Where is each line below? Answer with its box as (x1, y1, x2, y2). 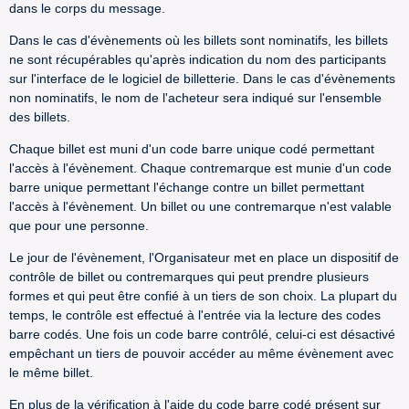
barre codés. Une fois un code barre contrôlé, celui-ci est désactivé (9, 327, 395, 341)
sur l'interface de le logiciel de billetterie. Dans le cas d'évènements (9, 71, 395, 86)
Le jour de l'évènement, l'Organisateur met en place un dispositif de (9, 250, 399, 265)
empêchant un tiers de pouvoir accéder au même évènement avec (9, 346, 393, 361)
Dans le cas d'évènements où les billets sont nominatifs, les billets (9, 33, 388, 47)
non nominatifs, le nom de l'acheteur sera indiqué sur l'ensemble (9, 90, 382, 105)
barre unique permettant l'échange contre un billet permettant (9, 180, 364, 194)
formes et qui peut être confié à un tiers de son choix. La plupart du (9, 288, 397, 303)
